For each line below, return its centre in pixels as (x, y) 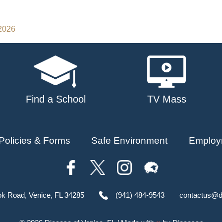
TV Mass (166, 99)
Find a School (55, 99)
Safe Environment (130, 140)
